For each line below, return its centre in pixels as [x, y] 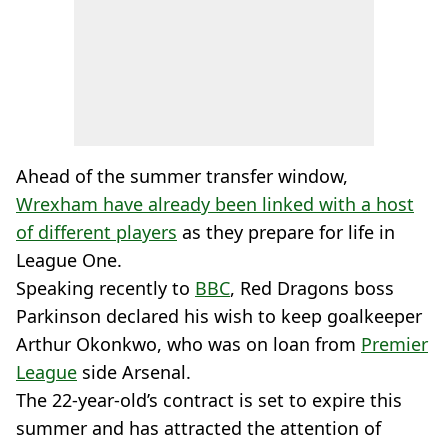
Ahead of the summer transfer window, [182, 176]
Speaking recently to [105, 288]
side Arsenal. [134, 372]
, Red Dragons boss [312, 288]
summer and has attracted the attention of [198, 428]
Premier [394, 344]
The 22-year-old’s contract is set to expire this [209, 400]
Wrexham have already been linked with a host [215, 204]
